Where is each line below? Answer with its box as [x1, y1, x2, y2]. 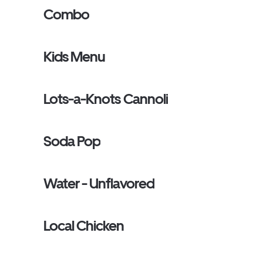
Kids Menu [43, 48, 106, 65]
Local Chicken [43, 217, 124, 234]
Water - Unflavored [43, 175, 154, 192]
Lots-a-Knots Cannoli [43, 90, 168, 107]
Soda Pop [43, 133, 101, 150]
